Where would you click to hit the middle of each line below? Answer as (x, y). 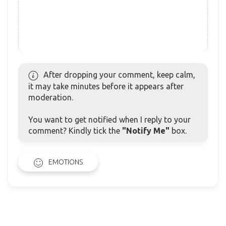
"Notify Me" (146, 131)
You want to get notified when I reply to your (109, 120)
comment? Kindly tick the (75, 131)
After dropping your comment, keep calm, (119, 75)
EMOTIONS (66, 162)
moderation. (51, 98)
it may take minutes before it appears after (106, 87)
